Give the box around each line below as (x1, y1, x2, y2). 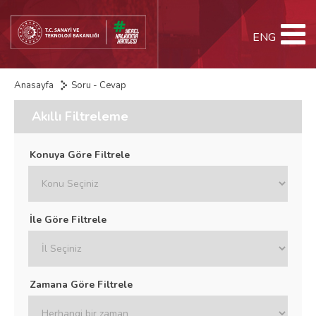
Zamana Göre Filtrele (30, 278, 133, 291)
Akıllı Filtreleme (32, 108, 128, 125)
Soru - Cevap (71, 79, 126, 92)
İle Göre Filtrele (30, 213, 107, 226)
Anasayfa (14, 79, 54, 92)
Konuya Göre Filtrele (30, 148, 130, 162)
